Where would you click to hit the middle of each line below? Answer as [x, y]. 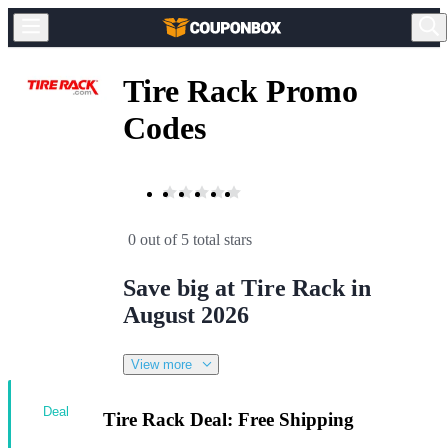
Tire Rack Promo [240, 91]
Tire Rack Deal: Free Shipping [228, 419]
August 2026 [186, 314]
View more [161, 364]
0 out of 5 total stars [190, 239]
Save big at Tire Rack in [247, 287]
